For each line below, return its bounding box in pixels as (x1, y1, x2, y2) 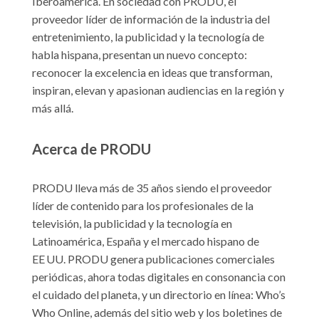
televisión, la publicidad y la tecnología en (32, 216, 232, 230)
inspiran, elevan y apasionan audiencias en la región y (32, 83, 284, 98)
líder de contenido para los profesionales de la (32, 198, 253, 212)
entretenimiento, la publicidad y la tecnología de (32, 30, 264, 44)
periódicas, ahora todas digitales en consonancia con (32, 269, 286, 283)
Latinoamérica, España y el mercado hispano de (32, 234, 259, 248)
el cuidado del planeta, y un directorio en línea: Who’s (32, 287, 286, 301)
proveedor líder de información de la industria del (32, 12, 270, 26)
